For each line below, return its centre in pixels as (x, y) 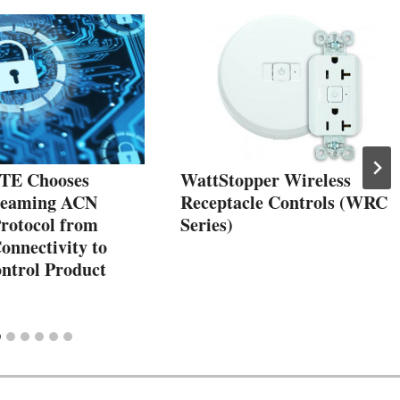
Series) (207, 224)
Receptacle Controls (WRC (284, 202)
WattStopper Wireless (266, 179)
